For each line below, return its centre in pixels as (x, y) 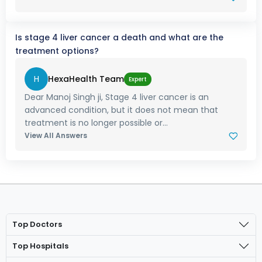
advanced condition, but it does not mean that (121, 110)
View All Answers (56, 136)
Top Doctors (37, 225)
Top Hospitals (40, 246)
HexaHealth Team (86, 79)
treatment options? (57, 51)
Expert (138, 79)
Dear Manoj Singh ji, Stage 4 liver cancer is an (117, 97)
